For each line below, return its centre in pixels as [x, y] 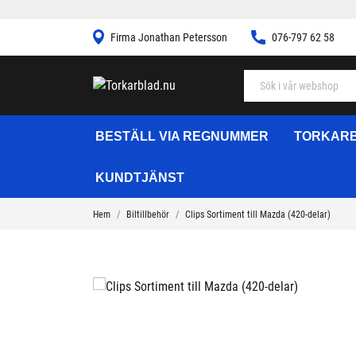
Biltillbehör [148, 215]
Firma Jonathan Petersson [169, 37]
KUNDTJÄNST [140, 178]
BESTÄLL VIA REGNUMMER [182, 136]
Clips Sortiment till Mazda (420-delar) [258, 215]
